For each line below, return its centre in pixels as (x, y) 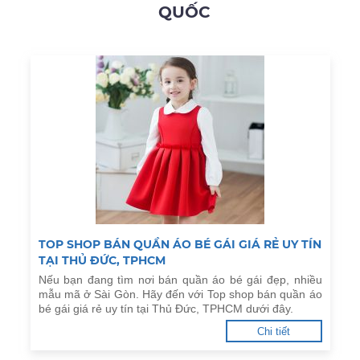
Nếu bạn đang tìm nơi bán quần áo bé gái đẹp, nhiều (180, 280)
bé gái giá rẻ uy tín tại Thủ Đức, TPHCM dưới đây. (166, 309)
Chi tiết (274, 331)
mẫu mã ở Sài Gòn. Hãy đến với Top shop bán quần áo (180, 294)
